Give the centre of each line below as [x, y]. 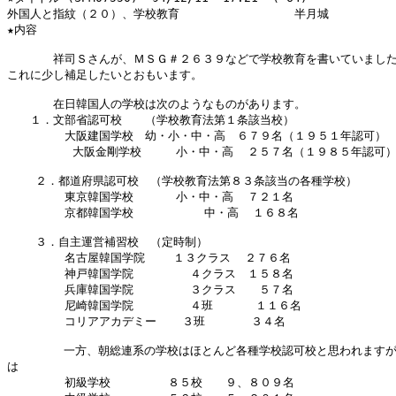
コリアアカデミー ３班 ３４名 [146, 321]
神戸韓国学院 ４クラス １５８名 [150, 274]
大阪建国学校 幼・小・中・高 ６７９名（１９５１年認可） [197, 136]
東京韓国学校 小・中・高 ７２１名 [150, 197]
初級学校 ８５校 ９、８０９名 [151, 382]
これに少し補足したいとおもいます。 [105, 75]
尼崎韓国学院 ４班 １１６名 [154, 305]
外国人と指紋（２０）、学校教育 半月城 [168, 14]
